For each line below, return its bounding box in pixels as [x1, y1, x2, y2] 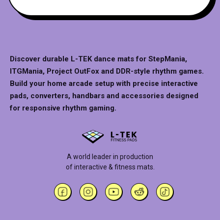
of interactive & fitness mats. [65, 163, 155, 171]
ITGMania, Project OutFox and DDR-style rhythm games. [10, 67, 204, 76]
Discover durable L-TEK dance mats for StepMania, [10, 55, 188, 64]
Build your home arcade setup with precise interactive [10, 79, 198, 88]
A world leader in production [67, 153, 153, 161]
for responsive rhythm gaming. [10, 104, 117, 113]
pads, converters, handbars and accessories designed [10, 91, 199, 101]
